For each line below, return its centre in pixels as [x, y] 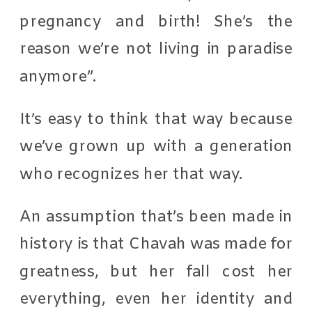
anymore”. [60, 77]
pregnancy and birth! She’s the [156, 22]
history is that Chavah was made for [156, 244]
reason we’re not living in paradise [156, 49]
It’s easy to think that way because [156, 119]
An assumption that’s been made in [156, 217]
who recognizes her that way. [133, 174]
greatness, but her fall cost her [156, 272]
